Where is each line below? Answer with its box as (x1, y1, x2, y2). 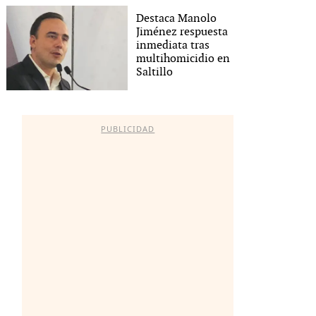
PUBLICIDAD (101, 123, 155, 134)
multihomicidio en (136, 51, 231, 66)
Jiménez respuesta (136, 25, 229, 39)
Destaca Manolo (136, 11, 217, 25)
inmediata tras (136, 38, 210, 52)
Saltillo (136, 65, 174, 79)
